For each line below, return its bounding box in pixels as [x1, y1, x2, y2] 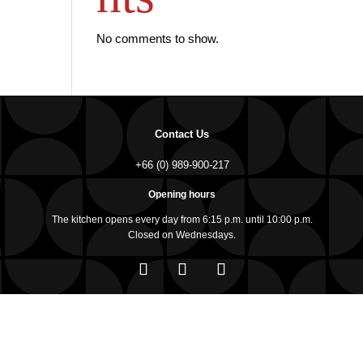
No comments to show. [96, 32, 220, 45]
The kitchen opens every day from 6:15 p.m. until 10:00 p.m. [51, 214, 313, 225]
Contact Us [155, 128, 210, 140]
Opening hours [148, 189, 216, 200]
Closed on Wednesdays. [128, 229, 237, 241]
